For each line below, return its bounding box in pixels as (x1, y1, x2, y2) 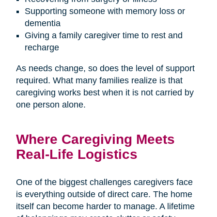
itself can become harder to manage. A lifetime (15, 201, 195, 212)
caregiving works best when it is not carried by (15, 88, 194, 98)
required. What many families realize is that (15, 76, 183, 86)
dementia (24, 18, 61, 29)
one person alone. (15, 100, 86, 110)
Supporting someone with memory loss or (24, 6, 185, 16)
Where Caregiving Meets (15, 131, 175, 147)
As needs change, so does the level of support (15, 63, 195, 74)
